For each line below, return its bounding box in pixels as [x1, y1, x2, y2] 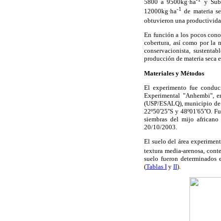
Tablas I [146, 163, 167, 171]
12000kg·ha [144, 7, 177, 15]
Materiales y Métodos [144, 69, 204, 77]
